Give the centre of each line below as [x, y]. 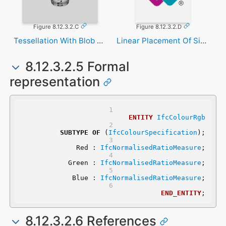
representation [56, 81]
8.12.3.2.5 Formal [75, 66]
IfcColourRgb [181, 117]
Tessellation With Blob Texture [100, 40]
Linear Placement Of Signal [203, 40]
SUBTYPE [74, 132]
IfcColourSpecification [153, 132]
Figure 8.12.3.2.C [56, 27]
